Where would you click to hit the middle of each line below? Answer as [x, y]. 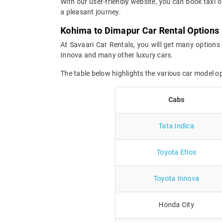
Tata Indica [176, 126]
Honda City [176, 204]
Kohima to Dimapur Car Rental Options [140, 30]
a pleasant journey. [91, 12]
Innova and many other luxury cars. [117, 55]
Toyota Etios [176, 152]
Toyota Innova [176, 178]
